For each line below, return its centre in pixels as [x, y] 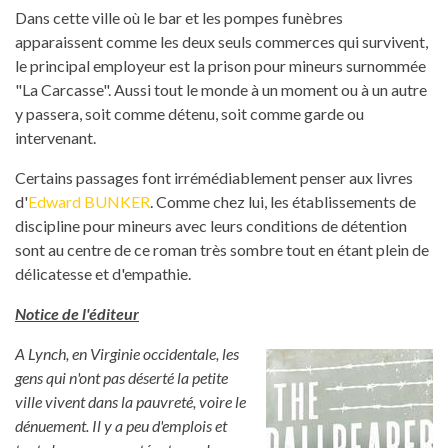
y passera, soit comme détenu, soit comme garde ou [189, 114]
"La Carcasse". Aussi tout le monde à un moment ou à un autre [221, 90]
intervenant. [55, 138]
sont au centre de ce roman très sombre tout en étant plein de [222, 250]
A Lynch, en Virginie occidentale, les [127, 354]
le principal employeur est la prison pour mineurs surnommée [220, 66]
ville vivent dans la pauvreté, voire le [130, 402]
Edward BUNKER [89, 202]
